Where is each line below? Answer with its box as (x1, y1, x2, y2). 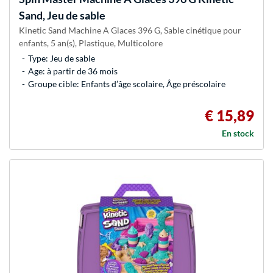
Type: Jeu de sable (28, 53, 95, 64)
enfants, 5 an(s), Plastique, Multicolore (19, 38, 163, 49)
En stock (222, 128, 254, 139)
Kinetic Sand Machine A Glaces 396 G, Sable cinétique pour (19, 25, 241, 36)
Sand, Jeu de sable (19, 9, 105, 23)
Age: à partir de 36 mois (28, 66, 118, 77)
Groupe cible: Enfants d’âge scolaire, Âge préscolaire (28, 79, 225, 90)
